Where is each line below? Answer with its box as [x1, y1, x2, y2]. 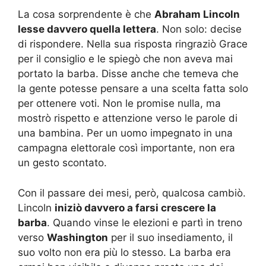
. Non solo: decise [156, 23, 242, 35]
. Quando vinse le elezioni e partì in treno [47, 216, 242, 229]
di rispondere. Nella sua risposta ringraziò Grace [18, 38, 248, 50]
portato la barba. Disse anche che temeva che [18, 68, 239, 80]
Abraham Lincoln [154, 8, 240, 20]
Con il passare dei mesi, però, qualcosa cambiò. [18, 186, 246, 199]
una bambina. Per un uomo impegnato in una [18, 127, 233, 139]
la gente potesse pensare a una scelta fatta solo [18, 83, 248, 94]
